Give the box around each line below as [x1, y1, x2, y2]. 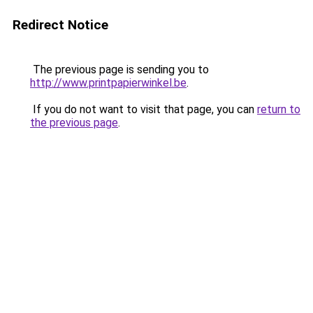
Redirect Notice [13, 17, 108, 33]
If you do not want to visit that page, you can [30, 103, 257, 116]
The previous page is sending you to [30, 63, 209, 76]
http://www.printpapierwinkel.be [30, 76, 187, 89]
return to [257, 103, 300, 116]
